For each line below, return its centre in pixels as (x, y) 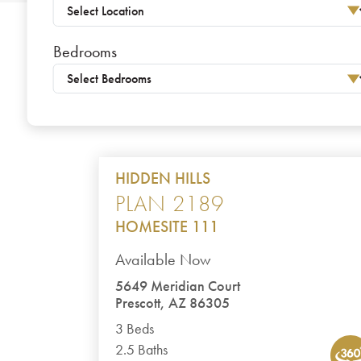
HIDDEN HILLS (163, 178)
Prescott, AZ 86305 (173, 303)
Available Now (164, 259)
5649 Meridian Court (178, 286)
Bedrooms (85, 52)
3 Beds (135, 329)
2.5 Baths (142, 350)
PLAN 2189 (170, 203)
